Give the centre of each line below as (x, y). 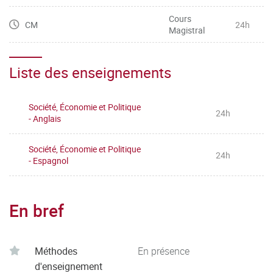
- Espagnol (48, 161)
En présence (164, 251)
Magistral (187, 30)
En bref (37, 210)
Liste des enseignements (90, 73)
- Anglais (45, 119)
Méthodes (56, 251)
